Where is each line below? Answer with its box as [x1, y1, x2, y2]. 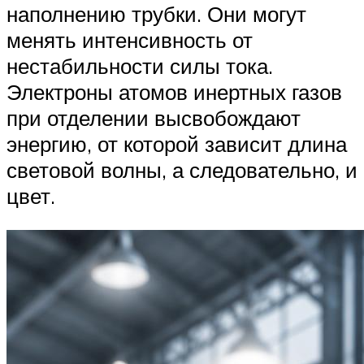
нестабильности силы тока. [6, 53, 273, 80]
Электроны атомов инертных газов [6, 79, 342, 106]
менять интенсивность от [6, 27, 253, 54]
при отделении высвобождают [6, 105, 301, 132]
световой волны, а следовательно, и [6, 157, 357, 184]
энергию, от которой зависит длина [6, 131, 347, 158]
